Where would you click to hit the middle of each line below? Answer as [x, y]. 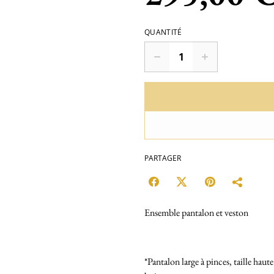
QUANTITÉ [163, 32]
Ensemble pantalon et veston [196, 212]
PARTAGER [163, 158]
